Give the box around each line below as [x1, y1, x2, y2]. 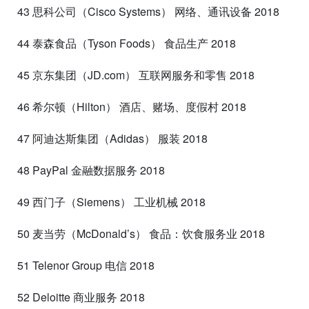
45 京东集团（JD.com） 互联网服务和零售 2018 [17, 66, 255, 83]
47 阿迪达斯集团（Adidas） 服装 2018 [17, 130, 208, 146]
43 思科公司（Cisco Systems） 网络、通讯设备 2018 [17, 3, 279, 19]
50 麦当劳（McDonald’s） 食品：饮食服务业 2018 [17, 225, 265, 241]
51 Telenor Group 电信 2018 [17, 257, 154, 273]
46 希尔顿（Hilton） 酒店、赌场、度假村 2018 [17, 98, 246, 114]
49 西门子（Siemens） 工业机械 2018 [17, 193, 206, 210]
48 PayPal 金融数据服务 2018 [17, 161, 165, 178]
